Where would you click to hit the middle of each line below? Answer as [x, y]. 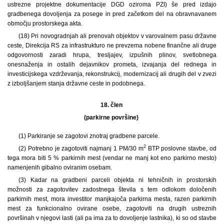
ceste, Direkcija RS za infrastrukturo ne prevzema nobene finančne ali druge [112, 45]
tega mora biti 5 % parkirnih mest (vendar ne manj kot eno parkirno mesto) [112, 158]
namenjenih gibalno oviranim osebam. [60, 167]
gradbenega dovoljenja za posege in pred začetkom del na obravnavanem [112, 14]
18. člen [112, 105]
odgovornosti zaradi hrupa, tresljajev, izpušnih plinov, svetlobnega [112, 55]
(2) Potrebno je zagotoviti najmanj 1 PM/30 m [81, 148]
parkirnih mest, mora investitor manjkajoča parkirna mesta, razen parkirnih [112, 199]
